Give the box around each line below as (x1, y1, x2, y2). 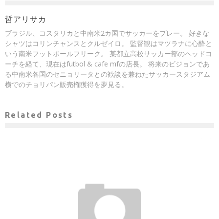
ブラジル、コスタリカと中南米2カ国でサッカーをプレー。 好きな (5, 28, 209, 38)
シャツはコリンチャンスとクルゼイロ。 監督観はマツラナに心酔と (5, 39, 212, 48)
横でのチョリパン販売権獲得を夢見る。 (5, 80, 128, 89)
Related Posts (5, 110, 73, 120)
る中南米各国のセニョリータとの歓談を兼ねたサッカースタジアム (5, 69, 210, 79)
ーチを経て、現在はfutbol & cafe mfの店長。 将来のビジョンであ (5, 59, 210, 69)
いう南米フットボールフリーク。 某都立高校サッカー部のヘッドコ (5, 49, 212, 59)
